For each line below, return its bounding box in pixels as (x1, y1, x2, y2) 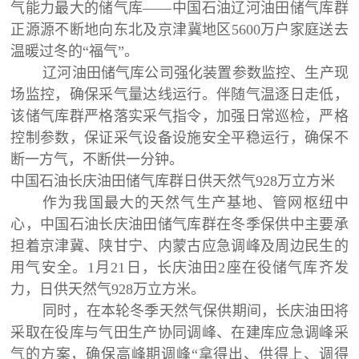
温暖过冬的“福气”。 (10, 42, 139, 59)
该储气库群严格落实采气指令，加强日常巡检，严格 (10, 107, 349, 124)
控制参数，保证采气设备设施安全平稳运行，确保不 (10, 129, 349, 146)
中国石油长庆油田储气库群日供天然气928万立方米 (10, 172, 336, 189)
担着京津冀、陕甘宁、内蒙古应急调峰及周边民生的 (10, 237, 349, 254)
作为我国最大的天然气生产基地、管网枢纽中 (42, 194, 349, 211)
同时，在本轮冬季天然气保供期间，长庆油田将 (42, 302, 349, 319)
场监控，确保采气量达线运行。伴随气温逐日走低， (10, 86, 349, 103)
